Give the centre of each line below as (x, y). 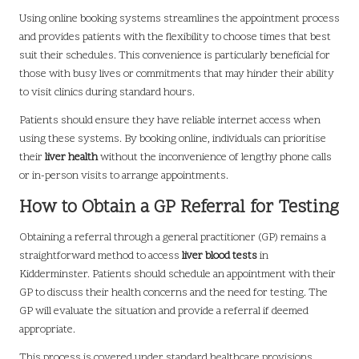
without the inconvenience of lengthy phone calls (215, 157)
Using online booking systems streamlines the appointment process (179, 18)
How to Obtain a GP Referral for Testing (179, 208)
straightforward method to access (101, 256)
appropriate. (47, 329)
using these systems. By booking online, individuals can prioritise (173, 139)
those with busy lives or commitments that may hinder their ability (177, 74)
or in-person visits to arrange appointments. (124, 175)
